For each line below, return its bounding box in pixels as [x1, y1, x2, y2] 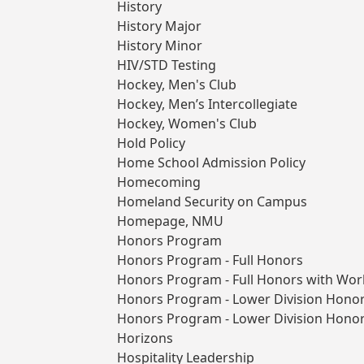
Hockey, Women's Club [117, 115, 257, 133]
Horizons [117, 329, 173, 348]
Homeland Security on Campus [117, 193, 307, 211]
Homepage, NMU [117, 212, 223, 231]
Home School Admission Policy [117, 154, 305, 172]
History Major [117, 17, 201, 36]
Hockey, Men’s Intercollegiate [117, 95, 297, 114]
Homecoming [117, 173, 201, 192]
